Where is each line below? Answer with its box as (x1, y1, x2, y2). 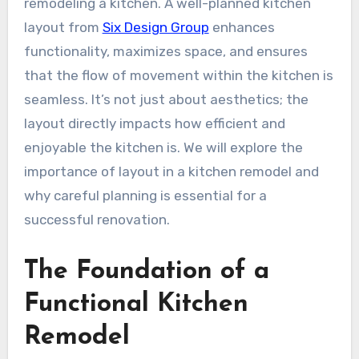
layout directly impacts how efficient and (23, 115, 285, 132)
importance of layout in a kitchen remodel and (23, 163, 319, 180)
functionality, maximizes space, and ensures (23, 43, 308, 60)
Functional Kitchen (23, 292, 248, 318)
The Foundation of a (23, 259, 269, 285)
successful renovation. (23, 212, 170, 228)
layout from (23, 19, 103, 36)
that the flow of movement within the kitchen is (23, 67, 333, 84)
